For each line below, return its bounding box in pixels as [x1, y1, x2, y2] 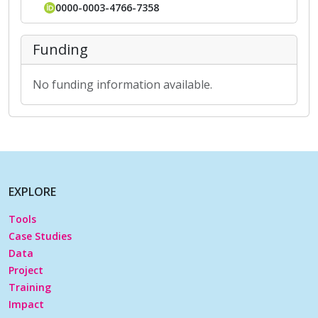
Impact [9, 297, 44, 311]
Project [9, 263, 43, 277]
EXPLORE [9, 183, 56, 199]
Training [9, 280, 51, 294]
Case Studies [9, 229, 72, 243]
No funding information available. [33, 76, 212, 92]
